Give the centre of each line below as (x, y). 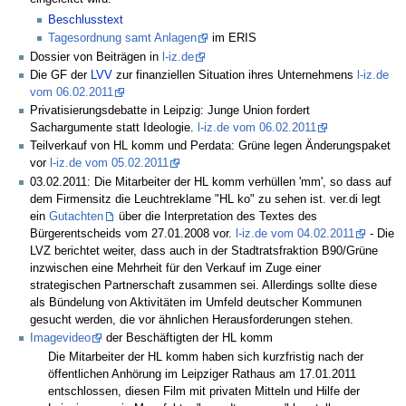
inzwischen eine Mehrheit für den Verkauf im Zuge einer (175, 268)
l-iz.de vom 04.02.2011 (295, 233)
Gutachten (76, 216)
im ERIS (233, 39)
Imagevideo (60, 338)
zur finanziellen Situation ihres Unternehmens (235, 75)
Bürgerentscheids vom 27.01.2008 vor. (133, 233)
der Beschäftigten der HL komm (188, 338)
